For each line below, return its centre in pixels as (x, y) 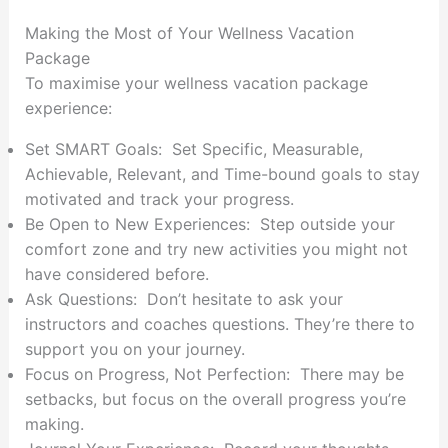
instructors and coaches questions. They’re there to (219, 324)
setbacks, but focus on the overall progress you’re (215, 399)
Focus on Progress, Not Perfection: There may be (214, 374)
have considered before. (116, 274)
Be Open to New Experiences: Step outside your (209, 224)
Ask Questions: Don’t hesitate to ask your (183, 299)
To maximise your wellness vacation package (196, 83)
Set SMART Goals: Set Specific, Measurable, (193, 149)
